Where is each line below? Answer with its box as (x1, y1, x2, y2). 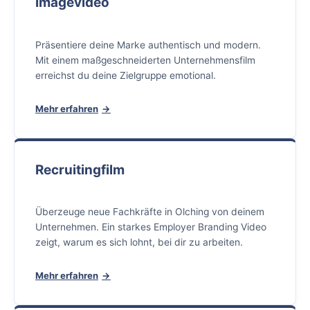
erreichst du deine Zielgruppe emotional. (35, 69, 216, 81)
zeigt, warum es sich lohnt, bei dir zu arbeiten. (35, 237, 243, 248)
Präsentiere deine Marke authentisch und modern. (35, 39, 261, 51)
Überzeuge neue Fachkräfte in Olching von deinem (35, 206, 264, 218)
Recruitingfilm (35, 161, 125, 178)
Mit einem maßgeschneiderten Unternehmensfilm (35, 54, 255, 66)
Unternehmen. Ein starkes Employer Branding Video (35, 221, 266, 233)
